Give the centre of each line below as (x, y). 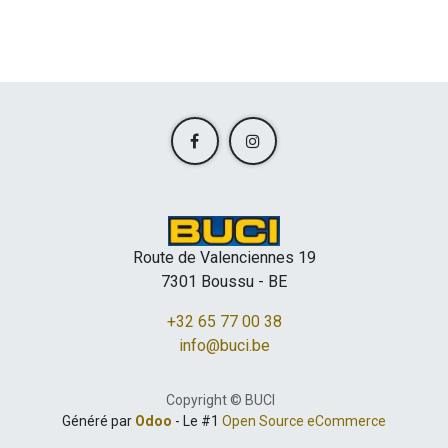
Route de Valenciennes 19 (224, 257)
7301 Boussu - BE (224, 281)
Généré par (98, 421)
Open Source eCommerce (304, 421)
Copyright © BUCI (220, 400)
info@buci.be (224, 345)
